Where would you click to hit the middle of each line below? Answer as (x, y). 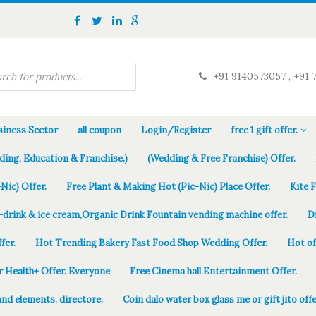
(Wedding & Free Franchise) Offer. (221, 158)
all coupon (99, 130)
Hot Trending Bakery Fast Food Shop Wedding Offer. (151, 243)
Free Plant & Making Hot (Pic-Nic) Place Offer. (168, 187)
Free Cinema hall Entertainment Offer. (213, 271)
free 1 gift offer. (264, 130)
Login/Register (176, 130)
